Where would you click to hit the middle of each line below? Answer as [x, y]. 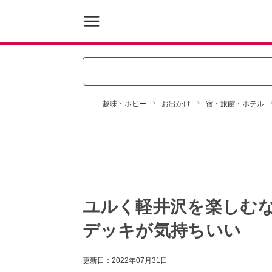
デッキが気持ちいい [162, 230]
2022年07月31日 [139, 260]
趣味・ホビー [124, 104]
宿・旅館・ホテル [235, 104]
